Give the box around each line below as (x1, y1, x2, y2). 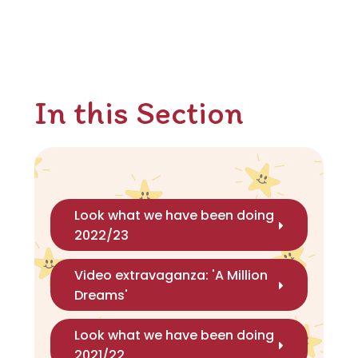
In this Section (34, 92, 244, 133)
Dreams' (74, 285, 128, 304)
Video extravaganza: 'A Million (74, 265, 268, 284)
